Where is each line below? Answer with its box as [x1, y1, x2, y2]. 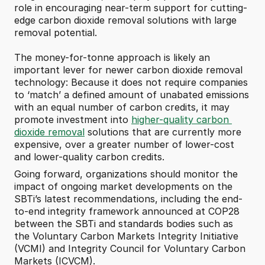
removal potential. [14, 27, 97, 38]
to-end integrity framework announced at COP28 [14, 205, 240, 217]
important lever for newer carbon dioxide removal [14, 64, 243, 76]
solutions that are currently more [85, 126, 241, 138]
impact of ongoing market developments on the [14, 180, 232, 192]
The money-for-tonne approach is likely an [14, 51, 210, 63]
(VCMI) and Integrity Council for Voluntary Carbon [14, 243, 245, 254]
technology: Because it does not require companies [14, 76, 248, 88]
